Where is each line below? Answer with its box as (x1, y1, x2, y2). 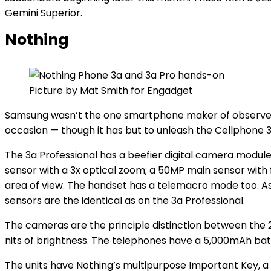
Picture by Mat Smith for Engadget (29, 83, 193, 97)
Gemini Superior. (5, 6, 82, 20)
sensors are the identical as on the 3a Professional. (5, 194, 245, 207)
